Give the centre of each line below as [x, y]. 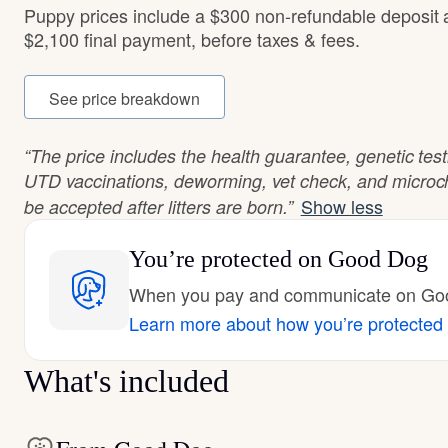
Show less [341, 206]
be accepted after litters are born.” [158, 206]
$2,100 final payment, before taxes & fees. [192, 39]
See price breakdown [124, 98]
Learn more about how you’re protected [286, 323]
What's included [126, 381]
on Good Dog [359, 259]
